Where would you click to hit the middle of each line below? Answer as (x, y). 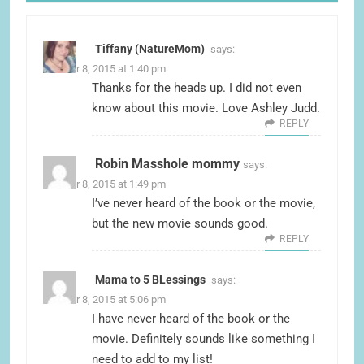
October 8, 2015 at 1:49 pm (104, 184)
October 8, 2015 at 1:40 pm (104, 69)
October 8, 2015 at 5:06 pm (104, 300)
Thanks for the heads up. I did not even (197, 88)
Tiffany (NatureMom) (150, 49)
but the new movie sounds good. (180, 224)
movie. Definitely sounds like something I (204, 339)
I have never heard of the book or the (191, 319)
